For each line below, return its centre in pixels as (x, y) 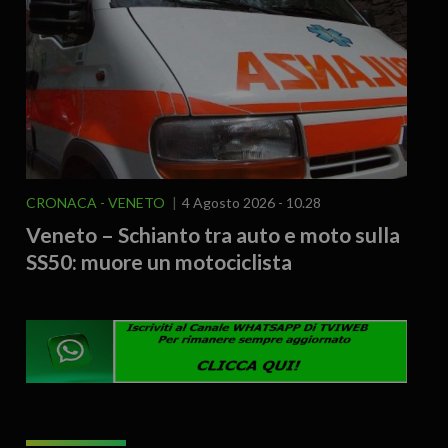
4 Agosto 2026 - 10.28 (251, 202)
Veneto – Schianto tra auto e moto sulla (212, 234)
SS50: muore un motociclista (158, 261)
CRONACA (61, 202)
